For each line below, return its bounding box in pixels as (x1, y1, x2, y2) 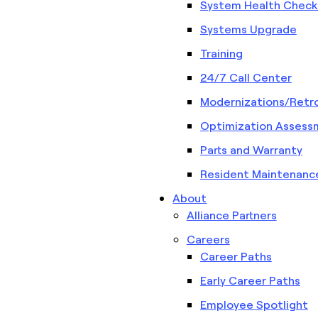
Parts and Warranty (199, 142, 302, 157)
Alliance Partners (186, 207, 277, 222)
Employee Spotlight (199, 297, 308, 312)
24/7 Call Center (199, 70, 292, 84)
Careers (186, 231, 230, 246)
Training (199, 45, 243, 60)
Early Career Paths (199, 273, 300, 287)
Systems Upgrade (199, 21, 297, 36)
